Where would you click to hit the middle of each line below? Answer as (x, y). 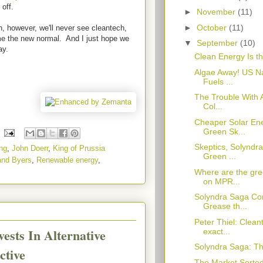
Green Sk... (224, 131)
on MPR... (221, 181)
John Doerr (30, 148)
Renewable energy (67, 160)
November (217, 12)
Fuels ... (218, 81)
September (218, 43)
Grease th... (225, 206)
